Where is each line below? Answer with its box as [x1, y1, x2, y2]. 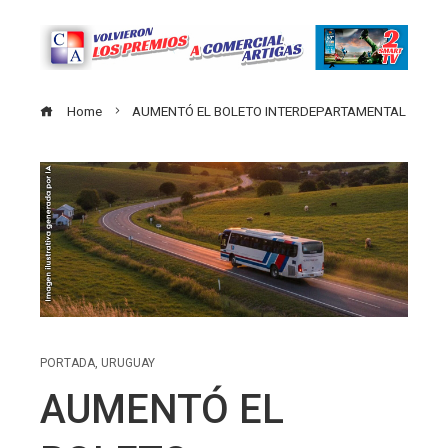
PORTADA [40, 356, 95, 371]
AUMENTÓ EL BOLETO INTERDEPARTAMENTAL [132, 102, 406, 119]
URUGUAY [101, 356, 155, 371]
